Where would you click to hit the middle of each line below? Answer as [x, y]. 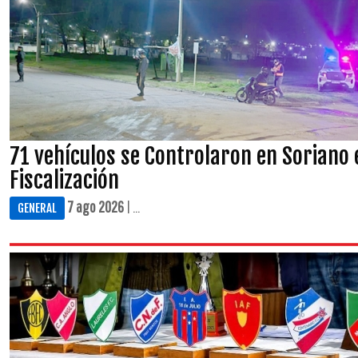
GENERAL [37, 208]
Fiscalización [64, 180]
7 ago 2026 [95, 207]
